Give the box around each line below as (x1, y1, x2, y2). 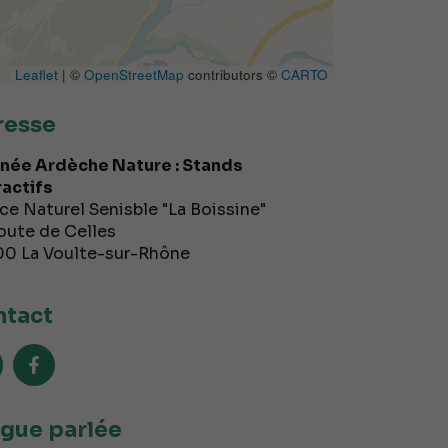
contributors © (183, 65, 281, 85)
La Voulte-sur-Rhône (20, 243, 190, 265)
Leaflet (14, 65, 58, 85)
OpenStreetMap (83, 65, 184, 85)
